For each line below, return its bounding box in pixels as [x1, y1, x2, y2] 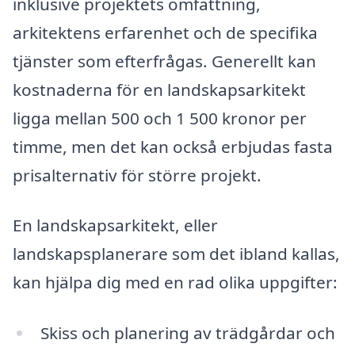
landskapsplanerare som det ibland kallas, [13, 242, 340, 265]
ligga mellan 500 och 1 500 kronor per [13, 106, 307, 129]
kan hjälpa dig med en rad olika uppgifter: [13, 271, 338, 294]
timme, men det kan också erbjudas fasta [13, 135, 333, 158]
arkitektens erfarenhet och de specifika [13, 21, 318, 44]
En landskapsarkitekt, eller [13, 214, 218, 237]
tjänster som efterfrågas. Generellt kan [13, 49, 316, 72]
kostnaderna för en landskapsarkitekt [13, 78, 306, 101]
